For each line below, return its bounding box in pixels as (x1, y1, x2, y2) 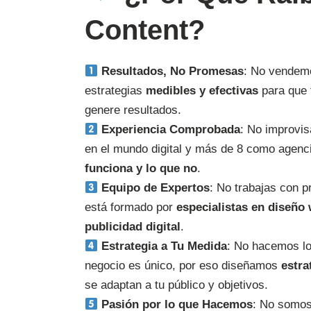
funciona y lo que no (85, 162, 197, 176)
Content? (85, 15, 205, 46)
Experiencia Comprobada (101, 123, 241, 137)
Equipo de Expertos (101, 181, 210, 195)
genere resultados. (85, 103, 181, 117)
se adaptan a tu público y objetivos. (85, 278, 268, 292)
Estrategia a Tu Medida (101, 239, 228, 253)
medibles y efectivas (146, 84, 258, 98)
